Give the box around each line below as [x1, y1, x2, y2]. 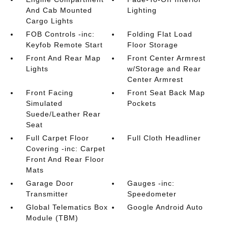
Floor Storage [127, 40, 179, 49]
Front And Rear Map [25, 53, 101, 62]
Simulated [25, 99, 63, 107]
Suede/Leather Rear [25, 109, 101, 118]
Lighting [127, 6, 157, 14]
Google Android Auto [127, 203, 204, 211]
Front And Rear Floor [25, 155, 104, 163]
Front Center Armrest [127, 53, 206, 62]
